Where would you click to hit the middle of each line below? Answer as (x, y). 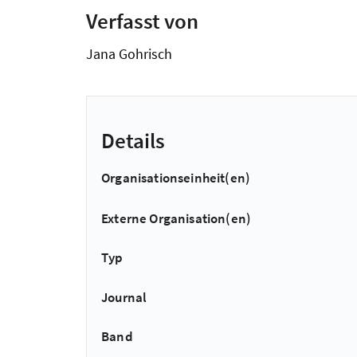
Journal (124, 297)
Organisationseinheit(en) (176, 178)
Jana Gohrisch (129, 53)
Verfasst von (142, 20)
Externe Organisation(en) (177, 218)
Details (133, 141)
